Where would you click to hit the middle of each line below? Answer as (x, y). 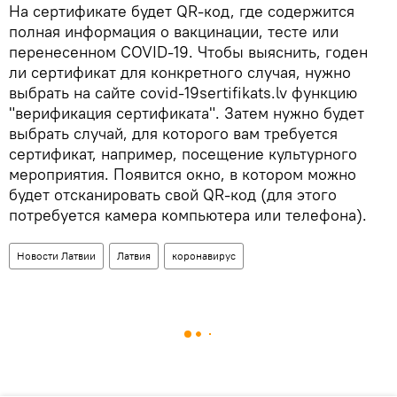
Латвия (134, 255)
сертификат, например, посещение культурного (183, 153)
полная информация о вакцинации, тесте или (174, 31)
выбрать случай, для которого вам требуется (173, 133)
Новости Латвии (56, 255)
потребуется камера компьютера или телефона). (188, 214)
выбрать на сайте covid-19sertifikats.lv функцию (183, 92)
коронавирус (204, 255)
